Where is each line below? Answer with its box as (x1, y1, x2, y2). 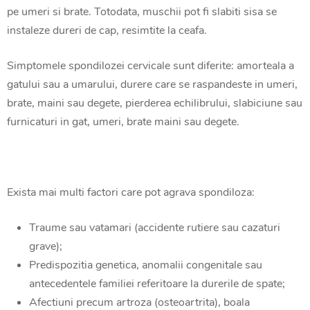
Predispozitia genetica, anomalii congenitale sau (29, 257, 262, 273)
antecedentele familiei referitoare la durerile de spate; (29, 275, 285, 291)
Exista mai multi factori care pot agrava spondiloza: (7, 184, 255, 200)
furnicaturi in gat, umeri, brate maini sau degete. (7, 113, 239, 129)
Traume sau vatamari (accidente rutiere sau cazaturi (29, 219, 280, 235)
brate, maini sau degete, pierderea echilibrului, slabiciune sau (7, 95, 302, 111)
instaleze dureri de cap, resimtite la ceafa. (7, 22, 207, 38)
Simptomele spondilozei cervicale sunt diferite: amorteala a (7, 57, 294, 73)
